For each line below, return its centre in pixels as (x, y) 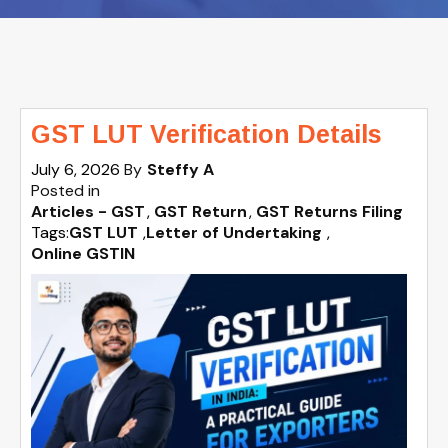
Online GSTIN (83, 253)
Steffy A (180, 169)
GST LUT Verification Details (206, 134)
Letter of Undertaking (234, 232)
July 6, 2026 (77, 169)
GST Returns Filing (329, 211)
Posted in (65, 190)
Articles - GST (88, 211)
